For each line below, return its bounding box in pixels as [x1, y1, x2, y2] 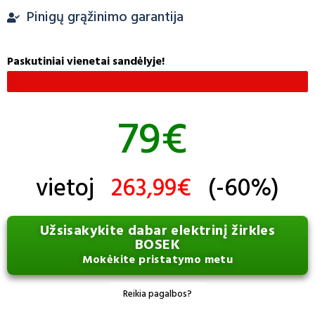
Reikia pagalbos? [123, 286, 192, 302]
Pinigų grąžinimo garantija [26, 6, 184, 29]
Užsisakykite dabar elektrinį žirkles [39, 219, 276, 243]
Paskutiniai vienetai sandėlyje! [7, 52, 165, 71]
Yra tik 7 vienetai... [14, 73, 82, 89]
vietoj [36, 169, 105, 209]
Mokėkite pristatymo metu [82, 250, 233, 269]
